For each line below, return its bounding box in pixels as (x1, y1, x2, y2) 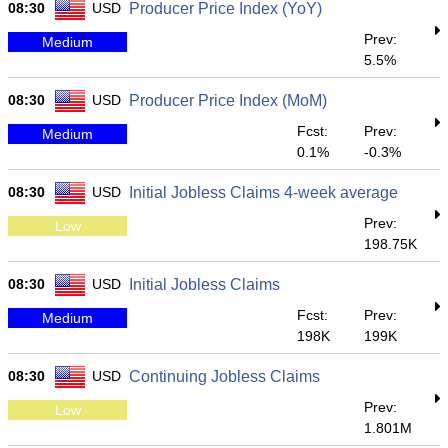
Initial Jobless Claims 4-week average (129, 184, 398, 201)
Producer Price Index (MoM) (129, 92, 327, 109)
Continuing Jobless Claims (129, 368, 320, 385)
